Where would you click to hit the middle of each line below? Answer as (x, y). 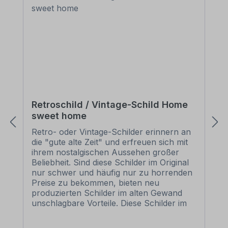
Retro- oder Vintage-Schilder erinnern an (111, 132)
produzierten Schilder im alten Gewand (107, 193)
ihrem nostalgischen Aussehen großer (105, 152)
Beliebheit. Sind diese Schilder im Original (110, 162)
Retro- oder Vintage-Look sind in (95, 213)
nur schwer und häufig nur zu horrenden (112, 173)
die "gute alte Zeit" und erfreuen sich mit (110, 142)
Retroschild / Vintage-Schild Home (110, 105)
